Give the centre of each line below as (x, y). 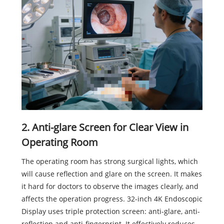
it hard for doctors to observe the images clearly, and (110, 186)
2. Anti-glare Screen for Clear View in (105, 127)
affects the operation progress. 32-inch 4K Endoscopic (112, 199)
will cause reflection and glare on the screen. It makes (111, 174)
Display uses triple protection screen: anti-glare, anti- (110, 211)
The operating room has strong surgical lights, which (109, 161)
